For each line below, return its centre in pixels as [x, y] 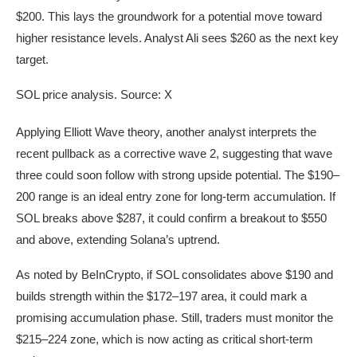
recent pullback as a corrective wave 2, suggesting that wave [174, 154]
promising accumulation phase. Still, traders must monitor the [175, 318]
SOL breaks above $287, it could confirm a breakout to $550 [171, 218]
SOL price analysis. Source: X [94, 95]
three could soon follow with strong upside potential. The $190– [178, 175]
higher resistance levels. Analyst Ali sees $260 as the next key [177, 38]
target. [32, 60]
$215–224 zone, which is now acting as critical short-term [165, 339]
